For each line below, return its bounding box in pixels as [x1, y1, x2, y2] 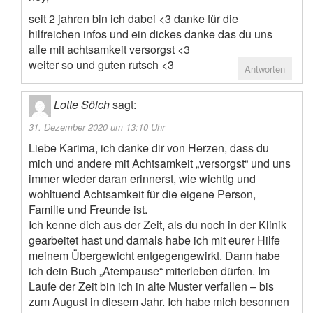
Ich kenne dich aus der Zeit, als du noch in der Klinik [29, 217, 286, 233]
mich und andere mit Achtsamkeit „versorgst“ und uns [29, 155, 291, 172]
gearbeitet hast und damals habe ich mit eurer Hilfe [29, 232, 280, 249]
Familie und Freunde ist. [29, 201, 147, 218]
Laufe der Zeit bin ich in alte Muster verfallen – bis [29, 278, 274, 295]
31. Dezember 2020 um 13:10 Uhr [29, 120, 165, 134]
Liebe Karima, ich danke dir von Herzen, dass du [29, 140, 269, 156]
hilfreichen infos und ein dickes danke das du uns [29, 26, 272, 43]
